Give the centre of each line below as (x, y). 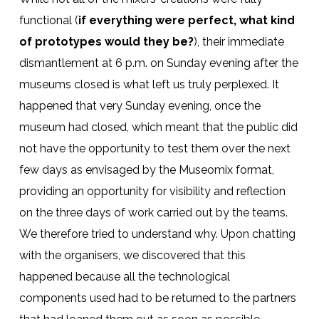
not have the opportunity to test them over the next (155, 148)
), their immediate (239, 41)
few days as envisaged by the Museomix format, (146, 169)
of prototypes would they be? (106, 41)
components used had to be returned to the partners (157, 298)
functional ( (48, 20)
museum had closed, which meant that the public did (158, 127)
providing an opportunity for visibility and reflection (152, 191)
